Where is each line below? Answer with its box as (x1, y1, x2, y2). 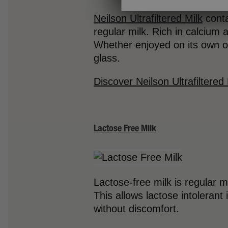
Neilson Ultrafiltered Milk (94, 12, 203, 24)
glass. (94, 52, 120, 64)
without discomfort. (94, 203, 182, 214)
